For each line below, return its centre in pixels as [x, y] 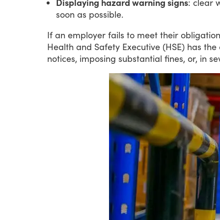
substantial [140, 58]
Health [60, 46]
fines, [175, 58]
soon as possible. [90, 14]
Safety [107, 46]
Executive [141, 46]
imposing [98, 58]
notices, [62, 58]
